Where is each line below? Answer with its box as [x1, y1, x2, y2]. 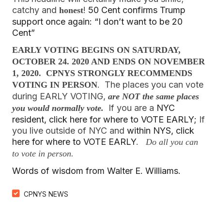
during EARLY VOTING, [12, 91, 108, 101]
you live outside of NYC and [12, 125, 127, 136]
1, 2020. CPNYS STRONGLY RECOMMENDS [12, 68, 192, 78]
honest [59, 5, 83, 15]
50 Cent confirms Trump [88, 5, 186, 15]
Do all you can [146, 137, 198, 147]
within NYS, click [127, 125, 194, 136]
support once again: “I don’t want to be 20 [12, 16, 183, 27]
